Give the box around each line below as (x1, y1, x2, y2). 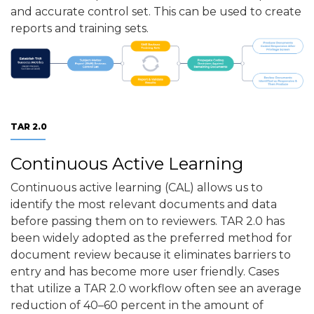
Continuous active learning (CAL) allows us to (11, 181, 263, 195)
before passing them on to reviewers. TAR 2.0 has (11, 214, 285, 228)
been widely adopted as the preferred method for (11, 231, 292, 245)
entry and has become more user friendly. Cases (11, 265, 279, 279)
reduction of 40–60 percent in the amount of (11, 299, 264, 313)
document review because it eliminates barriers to (11, 248, 291, 262)
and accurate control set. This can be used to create (11, 4, 301, 18)
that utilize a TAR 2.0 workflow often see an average (11, 282, 301, 296)
